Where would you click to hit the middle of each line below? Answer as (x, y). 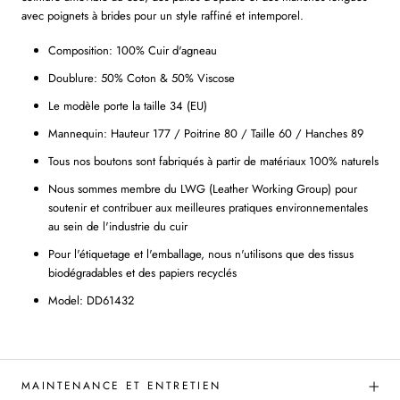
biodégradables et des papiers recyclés (142, 273)
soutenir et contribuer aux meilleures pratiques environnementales (208, 208)
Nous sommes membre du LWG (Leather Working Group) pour (203, 189)
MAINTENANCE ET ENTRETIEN (121, 386)
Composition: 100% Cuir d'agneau (133, 51)
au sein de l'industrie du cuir (118, 227)
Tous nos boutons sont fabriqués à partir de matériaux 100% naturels (213, 162)
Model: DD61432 (91, 301)
